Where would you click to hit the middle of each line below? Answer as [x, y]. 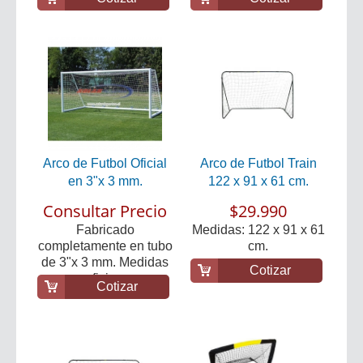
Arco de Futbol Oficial [105, 163]
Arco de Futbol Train [258, 163]
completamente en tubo [105, 246]
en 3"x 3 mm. [105, 181]
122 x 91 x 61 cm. [258, 181]
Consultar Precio [105, 211]
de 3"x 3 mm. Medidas [105, 262]
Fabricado [105, 229]
